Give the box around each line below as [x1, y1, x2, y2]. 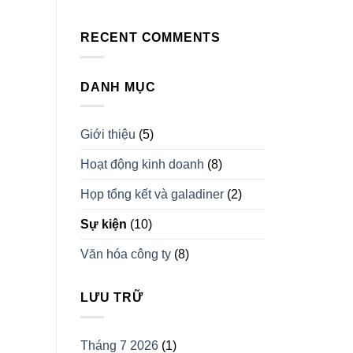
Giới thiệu [80, 128, 136, 142]
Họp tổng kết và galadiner [80, 188, 224, 202]
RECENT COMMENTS [80, 31, 221, 45]
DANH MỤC [80, 80, 156, 94]
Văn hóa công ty [80, 247, 171, 262]
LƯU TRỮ [80, 291, 143, 305]
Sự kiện [80, 217, 127, 232]
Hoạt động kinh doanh [80, 158, 204, 172]
